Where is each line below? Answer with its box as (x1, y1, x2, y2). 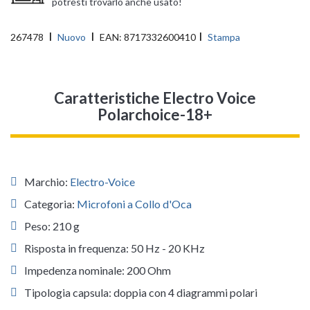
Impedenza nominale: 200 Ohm (24, 264, 171, 277)
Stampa (208, 31, 240, 44)
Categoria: (24, 197, 77, 211)
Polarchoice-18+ (98, 105, 212, 125)
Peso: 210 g (24, 219, 80, 233)
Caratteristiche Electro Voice (54, 89, 256, 108)
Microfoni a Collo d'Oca (77, 197, 192, 211)
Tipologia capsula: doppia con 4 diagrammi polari (24, 286, 257, 300)
